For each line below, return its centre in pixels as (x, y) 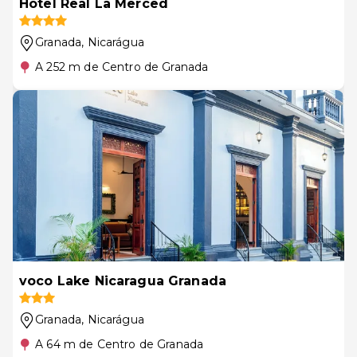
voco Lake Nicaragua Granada (123, 281)
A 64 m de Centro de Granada (120, 344)
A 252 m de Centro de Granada (122, 67)
